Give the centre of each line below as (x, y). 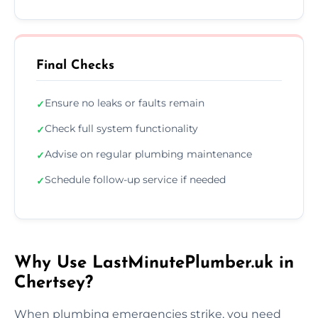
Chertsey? (54, 283)
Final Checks (75, 65)
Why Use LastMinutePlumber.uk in (154, 263)
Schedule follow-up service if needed (135, 179)
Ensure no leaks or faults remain (125, 103)
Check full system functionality (121, 128)
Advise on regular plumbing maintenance (148, 154)
